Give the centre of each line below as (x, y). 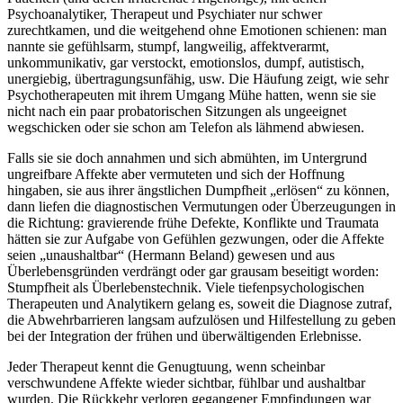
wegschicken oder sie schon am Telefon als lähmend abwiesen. (186, 128)
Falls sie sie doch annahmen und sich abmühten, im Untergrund (187, 158)
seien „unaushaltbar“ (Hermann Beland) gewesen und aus (171, 255)
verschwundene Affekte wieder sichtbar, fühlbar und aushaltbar (186, 383)
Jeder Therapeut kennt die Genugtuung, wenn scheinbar (166, 367)
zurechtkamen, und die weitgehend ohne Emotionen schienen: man (197, 31)
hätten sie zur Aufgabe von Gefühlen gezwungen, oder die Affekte (196, 239)
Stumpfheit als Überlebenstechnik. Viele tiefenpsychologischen (186, 288)
